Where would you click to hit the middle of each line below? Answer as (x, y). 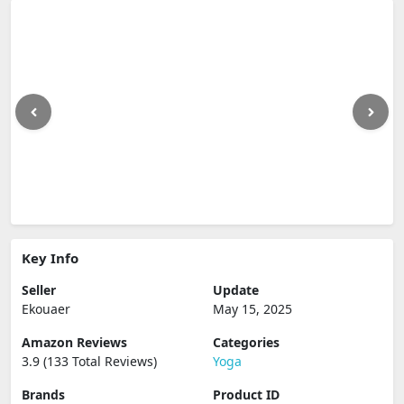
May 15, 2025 (252, 309)
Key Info (50, 258)
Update (236, 290)
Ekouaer (46, 309)
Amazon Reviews (74, 342)
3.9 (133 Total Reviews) (89, 361)
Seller (39, 290)
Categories (246, 342)
